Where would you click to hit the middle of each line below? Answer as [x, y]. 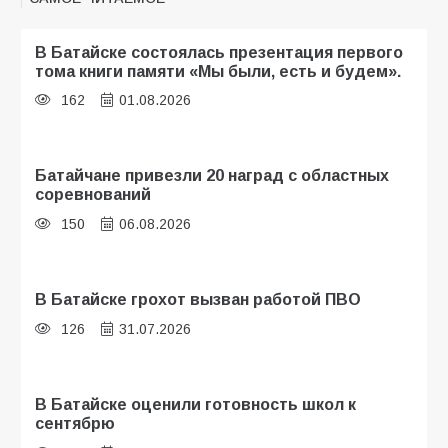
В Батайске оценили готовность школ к [195, 404]
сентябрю [75, 423]
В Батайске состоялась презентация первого [219, 51]
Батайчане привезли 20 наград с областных [212, 175]
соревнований [93, 194]
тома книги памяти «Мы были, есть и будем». [218, 70]
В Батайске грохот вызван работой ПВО [198, 299]
